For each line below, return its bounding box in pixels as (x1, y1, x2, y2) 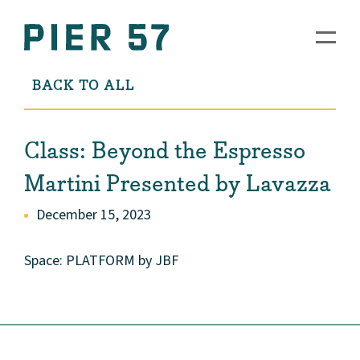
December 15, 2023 (36, 205, 151, 226)
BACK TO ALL (32, 76, 135, 96)
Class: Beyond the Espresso (24, 134, 305, 168)
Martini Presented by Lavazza (24, 167, 331, 201)
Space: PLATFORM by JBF (24, 251, 178, 272)
